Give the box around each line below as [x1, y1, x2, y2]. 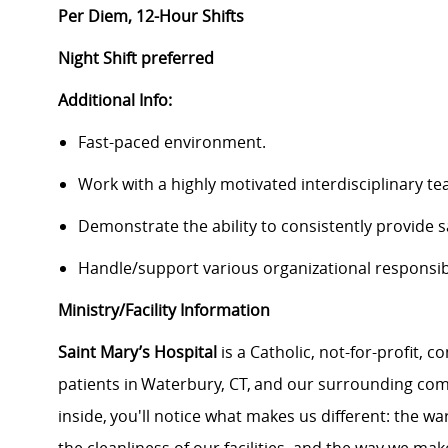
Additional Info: [58, 89, 172, 112]
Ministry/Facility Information [58, 299, 270, 322]
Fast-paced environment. [78, 131, 266, 154]
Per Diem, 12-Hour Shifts [58, 5, 244, 28]
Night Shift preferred [58, 47, 214, 70]
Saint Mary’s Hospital [58, 341, 217, 364]
